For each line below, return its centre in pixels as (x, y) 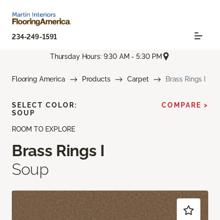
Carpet (138, 79)
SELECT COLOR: (44, 105)
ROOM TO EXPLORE (43, 129)
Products (96, 79)
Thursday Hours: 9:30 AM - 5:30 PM (106, 56)
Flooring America (39, 79)
